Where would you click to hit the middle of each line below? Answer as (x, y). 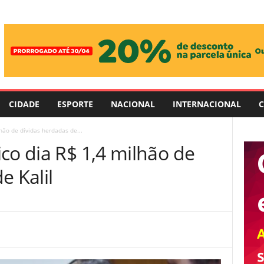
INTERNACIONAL (207, 104)
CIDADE (24, 104)
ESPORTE (75, 104)
